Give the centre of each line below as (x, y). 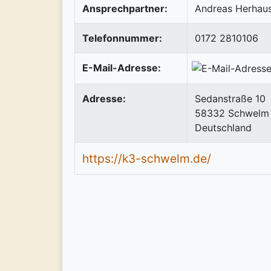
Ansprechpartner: (125, 8)
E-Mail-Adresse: (122, 67)
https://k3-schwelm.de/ (147, 158)
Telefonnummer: (122, 38)
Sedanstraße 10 (230, 98)
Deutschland (223, 127)
